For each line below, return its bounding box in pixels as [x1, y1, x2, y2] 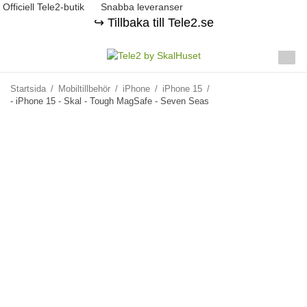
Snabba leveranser [98, 1, 183, 12]
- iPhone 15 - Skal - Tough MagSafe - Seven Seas [10, 96, 209, 106]
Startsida [10, 84, 46, 94]
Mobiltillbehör [58, 84, 110, 94]
